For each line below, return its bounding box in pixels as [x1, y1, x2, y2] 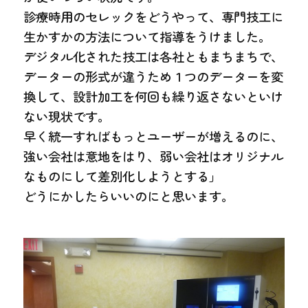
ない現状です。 [23, 107, 111, 126]
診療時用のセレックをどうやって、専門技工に [23, 8, 284, 26]
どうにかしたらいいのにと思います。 [23, 187, 234, 206]
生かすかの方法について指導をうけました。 [23, 27, 272, 46]
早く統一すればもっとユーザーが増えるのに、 [23, 127, 284, 146]
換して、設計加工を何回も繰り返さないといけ [23, 87, 284, 106]
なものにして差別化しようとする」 [23, 167, 222, 186]
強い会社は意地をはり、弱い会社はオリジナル [23, 147, 284, 166]
